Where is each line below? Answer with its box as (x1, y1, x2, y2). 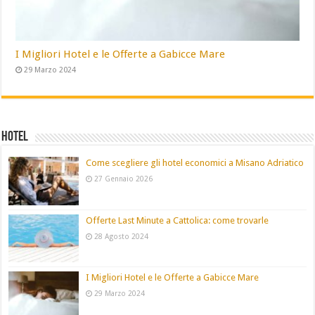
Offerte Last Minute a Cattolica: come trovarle (86, 214, 269, 226)
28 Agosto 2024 (94, 231, 149, 240)
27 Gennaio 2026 (94, 174, 153, 184)
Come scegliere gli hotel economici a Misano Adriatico (86, 157, 304, 169)
